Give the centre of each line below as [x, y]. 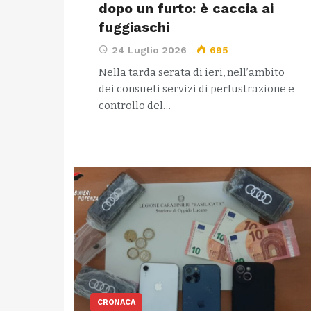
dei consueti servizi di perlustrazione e [196, 89]
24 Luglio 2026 [149, 50]
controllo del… [135, 106]
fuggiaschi [134, 27]
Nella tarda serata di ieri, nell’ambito [192, 72]
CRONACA [116, 302]
